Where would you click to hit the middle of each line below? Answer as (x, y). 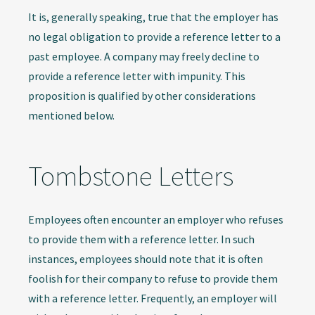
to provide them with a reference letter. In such (141, 239)
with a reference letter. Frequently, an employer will (153, 298)
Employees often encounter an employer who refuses (156, 220)
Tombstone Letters (131, 176)
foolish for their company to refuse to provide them (153, 279)
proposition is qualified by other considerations (142, 96)
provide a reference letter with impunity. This (137, 76)
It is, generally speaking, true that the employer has (153, 17)
